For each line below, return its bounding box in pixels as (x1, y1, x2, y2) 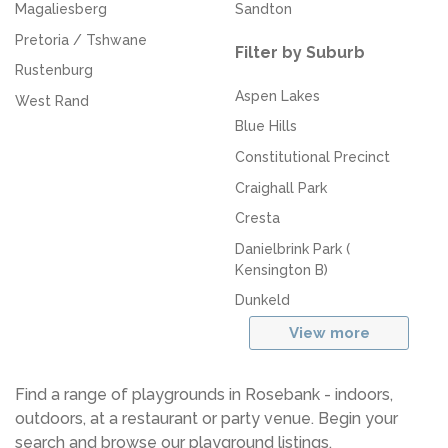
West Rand (15, 92, 89, 109)
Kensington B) (234, 261, 328, 278)
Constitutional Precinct (234, 148, 390, 165)
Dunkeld (234, 292, 290, 309)
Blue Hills (234, 118, 297, 135)
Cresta (234, 210, 280, 227)
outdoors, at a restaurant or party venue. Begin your (15, 409, 398, 429)
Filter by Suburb (234, 42, 365, 62)
